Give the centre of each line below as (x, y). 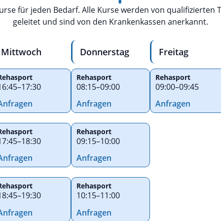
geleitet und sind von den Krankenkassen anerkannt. (110, 22)
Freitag (174, 52)
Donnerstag (105, 52)
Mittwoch (21, 52)
